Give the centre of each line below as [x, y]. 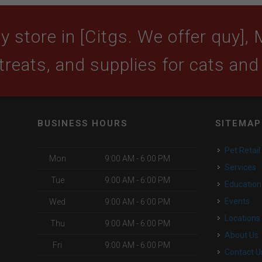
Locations [245, 218]
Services [243, 167]
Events [240, 201]
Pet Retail [245, 150]
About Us [245, 235]
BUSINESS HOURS [82, 123]
